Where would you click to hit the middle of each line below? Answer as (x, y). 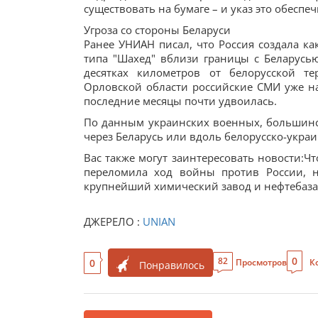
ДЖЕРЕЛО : (113, 221)
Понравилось (172, 265)
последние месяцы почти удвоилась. (180, 101)
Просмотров (261, 262)
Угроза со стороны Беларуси (157, 30)
